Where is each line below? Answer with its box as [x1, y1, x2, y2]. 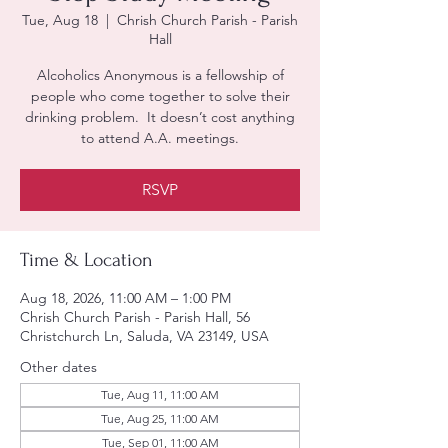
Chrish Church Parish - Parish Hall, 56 [20, 308, 250, 326]
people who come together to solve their [30, 87, 290, 105]
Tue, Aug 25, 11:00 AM [101, 411, 219, 426]
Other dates [20, 358, 97, 376]
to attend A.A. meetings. [81, 129, 239, 147]
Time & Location [20, 249, 153, 271]
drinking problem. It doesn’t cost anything [25, 108, 295, 126]
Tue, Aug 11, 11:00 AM [101, 387, 219, 402]
